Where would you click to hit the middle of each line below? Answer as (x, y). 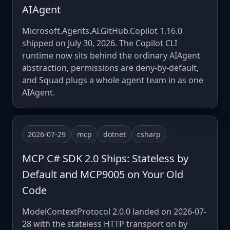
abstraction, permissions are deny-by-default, (110, 68)
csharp (149, 135)
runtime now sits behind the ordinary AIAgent (111, 56)
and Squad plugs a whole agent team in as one (113, 80)
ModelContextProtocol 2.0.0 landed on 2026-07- (114, 212)
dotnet (114, 135)
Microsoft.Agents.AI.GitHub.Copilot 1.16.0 (102, 31)
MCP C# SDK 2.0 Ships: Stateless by (105, 159)
